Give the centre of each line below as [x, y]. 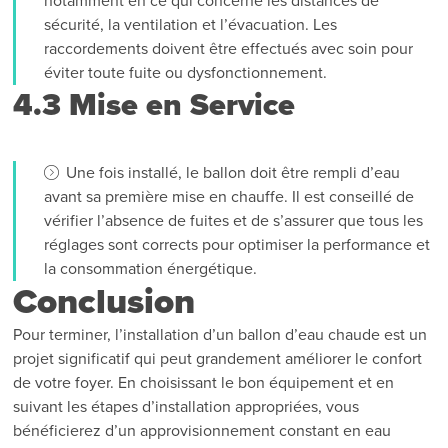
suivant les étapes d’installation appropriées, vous [186, 406]
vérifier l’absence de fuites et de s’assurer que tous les [234, 220]
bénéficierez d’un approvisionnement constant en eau [202, 430]
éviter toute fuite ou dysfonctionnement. [186, 72]
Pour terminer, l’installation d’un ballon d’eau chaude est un [220, 334]
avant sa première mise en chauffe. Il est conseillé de [229, 196]
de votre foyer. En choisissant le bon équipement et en [204, 382]
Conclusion [104, 301]
